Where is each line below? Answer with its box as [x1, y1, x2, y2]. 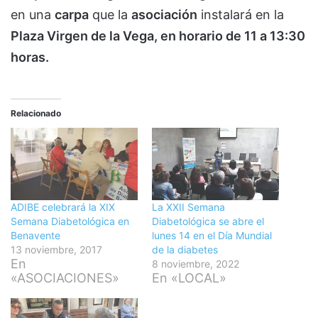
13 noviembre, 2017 [11, 243, 102, 256]
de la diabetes [152, 243, 218, 256]
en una [11, 7, 55, 23]
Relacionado [11, 108, 61, 119]
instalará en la [197, 7, 284, 23]
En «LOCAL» [152, 270, 226, 286]
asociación [131, 7, 197, 23]
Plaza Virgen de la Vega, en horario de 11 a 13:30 [11, 28, 305, 44]
